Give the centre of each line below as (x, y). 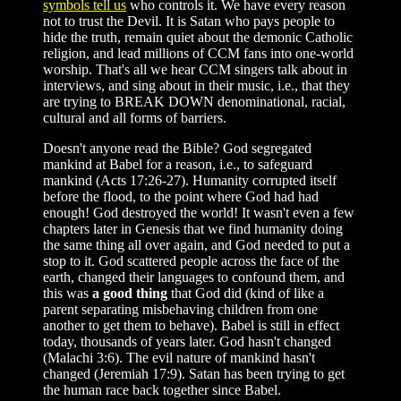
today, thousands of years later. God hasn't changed (187, 341)
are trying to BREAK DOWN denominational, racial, (194, 101)
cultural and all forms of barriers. (135, 117)
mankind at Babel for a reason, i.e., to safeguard (178, 164)
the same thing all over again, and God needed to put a (196, 244)
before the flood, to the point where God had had (181, 196)
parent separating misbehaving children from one (180, 309)
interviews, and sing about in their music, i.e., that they (196, 85)
